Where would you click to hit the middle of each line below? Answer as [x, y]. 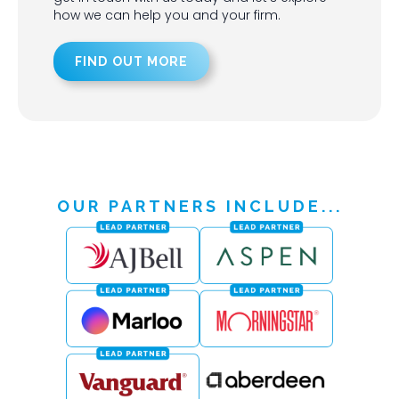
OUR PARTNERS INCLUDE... [199, 206]
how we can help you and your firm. [167, 15]
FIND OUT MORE [132, 61]
